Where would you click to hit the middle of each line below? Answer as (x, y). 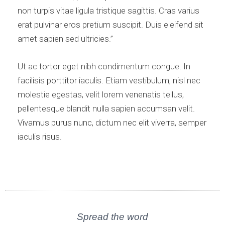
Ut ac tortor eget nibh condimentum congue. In (104, 67)
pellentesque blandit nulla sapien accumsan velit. (106, 109)
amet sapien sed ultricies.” (65, 39)
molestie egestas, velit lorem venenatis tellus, (101, 95)
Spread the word (113, 217)
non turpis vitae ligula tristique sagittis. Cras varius (108, 11)
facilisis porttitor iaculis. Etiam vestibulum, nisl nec (109, 81)
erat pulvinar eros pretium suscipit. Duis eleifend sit (110, 25)
